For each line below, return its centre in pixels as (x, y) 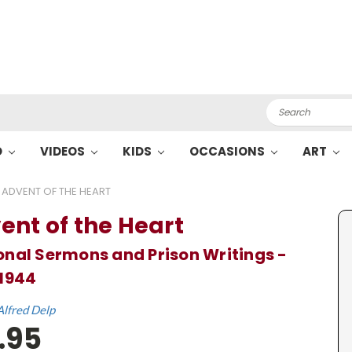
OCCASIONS (228, 151)
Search (285, 107)
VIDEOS (64, 151)
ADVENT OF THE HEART (56, 191)
